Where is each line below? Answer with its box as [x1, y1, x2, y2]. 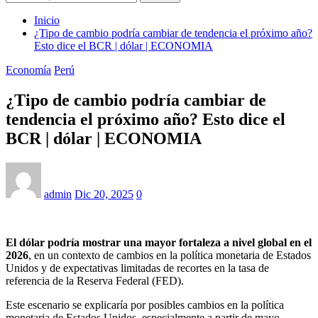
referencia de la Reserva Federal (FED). [6, 274, 184, 287]
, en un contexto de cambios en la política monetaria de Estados [28, 248, 311, 261]
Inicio [34, 14, 60, 26]
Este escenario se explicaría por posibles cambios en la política [6, 298, 284, 311]
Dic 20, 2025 [75, 187, 133, 200]
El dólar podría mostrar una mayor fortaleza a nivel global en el [6, 236, 312, 248]
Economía [6, 64, 51, 76]
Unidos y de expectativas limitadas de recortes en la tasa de [6, 261, 269, 274]
